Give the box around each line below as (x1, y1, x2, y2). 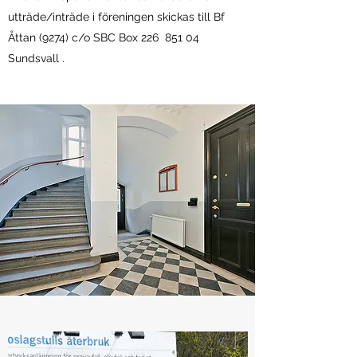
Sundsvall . (8, 52, 65, 65)
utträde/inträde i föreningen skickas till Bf (8, 10, 225, 23)
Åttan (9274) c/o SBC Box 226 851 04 (8, 31, 199, 44)
